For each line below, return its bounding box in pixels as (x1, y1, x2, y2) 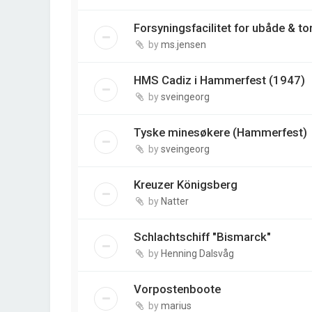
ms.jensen (161, 39, 206, 51)
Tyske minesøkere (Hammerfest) (134, 125, 307, 140)
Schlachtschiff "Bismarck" (134, 230, 271, 244)
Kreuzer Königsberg (134, 178, 237, 192)
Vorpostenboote (134, 282, 221, 297)
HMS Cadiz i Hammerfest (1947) (134, 73, 305, 88)
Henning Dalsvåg (161, 248, 234, 260)
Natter (161, 196, 189, 208)
